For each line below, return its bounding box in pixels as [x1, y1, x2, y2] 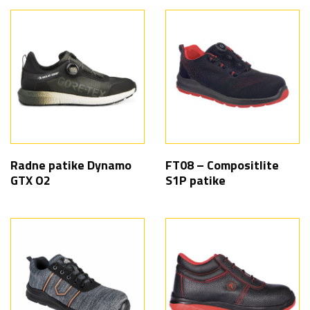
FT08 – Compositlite [165, 156, 279, 174]
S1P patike [165, 171, 226, 190]
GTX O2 [10, 171, 51, 190]
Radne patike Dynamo [10, 156, 131, 174]
